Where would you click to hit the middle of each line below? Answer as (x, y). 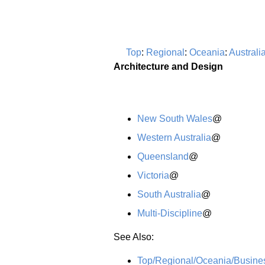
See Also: (134, 237)
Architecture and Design (168, 66)
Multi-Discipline (170, 213)
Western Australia (174, 137)
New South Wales (175, 118)
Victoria (153, 175)
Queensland (163, 156)
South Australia (169, 194)
